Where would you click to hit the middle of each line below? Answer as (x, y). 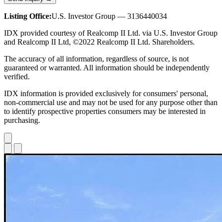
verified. (17, 76)
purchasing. (22, 120)
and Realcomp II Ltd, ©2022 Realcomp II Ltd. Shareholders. (99, 42)
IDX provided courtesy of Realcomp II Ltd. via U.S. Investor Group (111, 33)
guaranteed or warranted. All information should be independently (107, 67)
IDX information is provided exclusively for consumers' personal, (106, 93)
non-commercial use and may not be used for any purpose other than (111, 102)
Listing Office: (28, 16)
